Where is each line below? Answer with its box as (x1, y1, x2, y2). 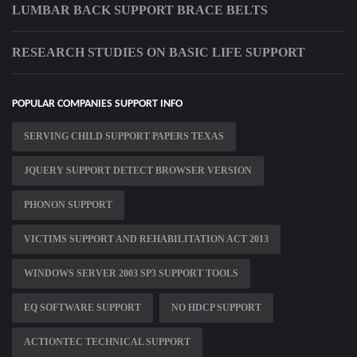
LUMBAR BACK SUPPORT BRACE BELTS (12, 3, 268, 18)
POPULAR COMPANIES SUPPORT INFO (12, 98, 182, 111)
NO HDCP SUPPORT (171, 302, 261, 314)
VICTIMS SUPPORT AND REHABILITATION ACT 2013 (24, 233, 269, 245)
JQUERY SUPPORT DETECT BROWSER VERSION (24, 165, 252, 177)
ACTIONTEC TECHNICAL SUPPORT (24, 336, 190, 348)
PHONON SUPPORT (24, 199, 112, 211)
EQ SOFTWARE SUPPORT (24, 302, 141, 314)
